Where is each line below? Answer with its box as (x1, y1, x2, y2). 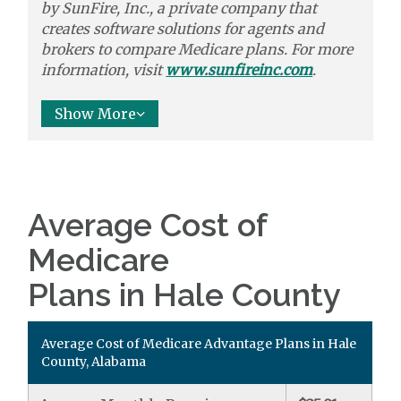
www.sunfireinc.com (166, 61, 313, 79)
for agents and (224, 20, 325, 38)
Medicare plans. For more (178, 40, 354, 58)
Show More (55, 105, 137, 123)
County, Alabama (41, 354, 147, 370)
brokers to (41, 40, 112, 58)
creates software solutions (41, 20, 225, 38)
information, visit (41, 61, 166, 79)
